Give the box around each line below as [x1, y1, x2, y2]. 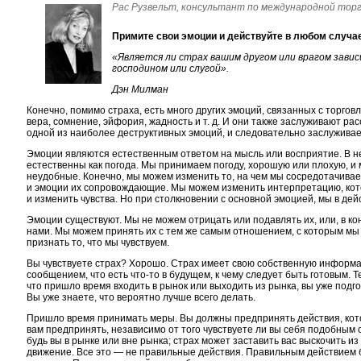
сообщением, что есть [27, 269, 131, 280]
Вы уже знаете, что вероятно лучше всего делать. [27, 292, 255, 303]
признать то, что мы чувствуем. [27, 237, 169, 248]
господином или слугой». [112, 63, 229, 74]
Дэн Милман [112, 84, 168, 95]
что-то [131, 269, 160, 280]
